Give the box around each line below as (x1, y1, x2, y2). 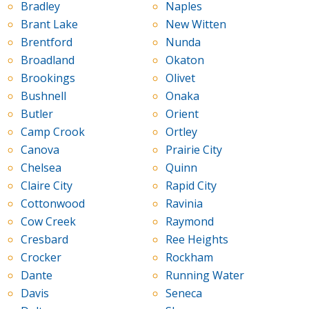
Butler (21, 106, 53, 122)
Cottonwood (21, 196, 85, 212)
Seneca (165, 286, 202, 301)
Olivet (165, 70, 195, 86)
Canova (21, 142, 59, 158)
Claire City (21, 178, 72, 194)
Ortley (165, 124, 197, 140)
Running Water (165, 268, 244, 283)
